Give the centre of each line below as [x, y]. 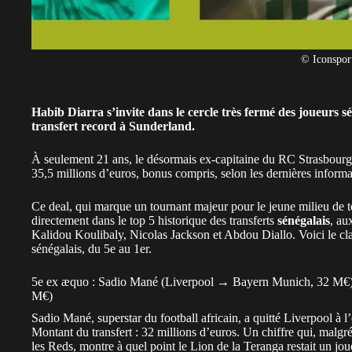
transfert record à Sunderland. [113, 126]
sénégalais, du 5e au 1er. [92, 248]
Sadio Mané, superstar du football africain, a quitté [158, 317]
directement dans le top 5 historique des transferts [154, 220]
